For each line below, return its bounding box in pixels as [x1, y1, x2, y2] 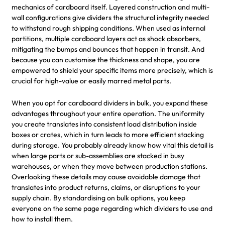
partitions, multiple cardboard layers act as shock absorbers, [12, 34, 201, 43]
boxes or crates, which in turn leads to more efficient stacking [12, 130, 204, 139]
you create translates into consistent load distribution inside [12, 119, 197, 129]
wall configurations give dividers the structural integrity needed [12, 13, 209, 22]
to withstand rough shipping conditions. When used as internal [12, 23, 205, 33]
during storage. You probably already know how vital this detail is [12, 140, 213, 150]
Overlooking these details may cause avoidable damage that [12, 172, 200, 181]
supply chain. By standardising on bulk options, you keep [12, 193, 185, 202]
